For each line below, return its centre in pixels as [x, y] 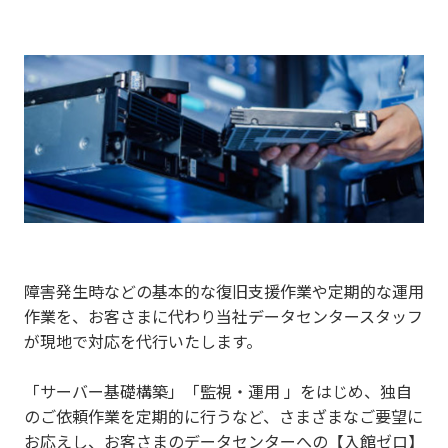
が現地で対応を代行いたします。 [143, 340]
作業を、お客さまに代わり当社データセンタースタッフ [223, 315]
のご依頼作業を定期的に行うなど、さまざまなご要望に [223, 415]
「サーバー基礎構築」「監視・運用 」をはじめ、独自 [218, 390]
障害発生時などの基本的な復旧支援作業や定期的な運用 [224, 290]
